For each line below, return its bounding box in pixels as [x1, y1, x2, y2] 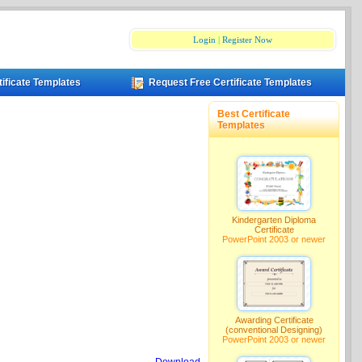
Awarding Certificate [234, 315, 314, 325]
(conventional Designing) [225, 325, 323, 335]
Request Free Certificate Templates [149, 77, 313, 88]
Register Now [222, 35, 273, 44]
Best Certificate [217, 108, 291, 120]
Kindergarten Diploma [232, 215, 317, 225]
